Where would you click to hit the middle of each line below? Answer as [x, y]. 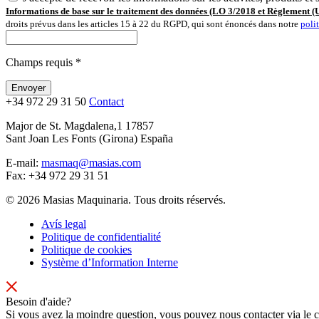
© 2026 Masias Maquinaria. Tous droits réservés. [116, 200]
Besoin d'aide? [38, 302]
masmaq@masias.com [91, 163]
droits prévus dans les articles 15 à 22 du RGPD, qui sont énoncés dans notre [153, 24]
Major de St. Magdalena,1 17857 [80, 126]
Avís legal [64, 224]
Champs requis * [43, 63]
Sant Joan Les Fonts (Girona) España [89, 139]
